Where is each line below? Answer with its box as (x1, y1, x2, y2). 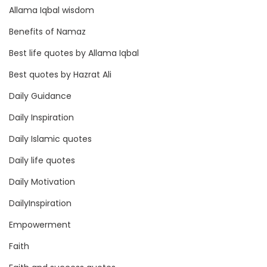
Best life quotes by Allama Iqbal (9, 47, 139, 59)
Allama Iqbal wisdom (9, 4, 94, 16)
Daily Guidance (9, 90, 72, 102)
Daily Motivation (9, 176, 75, 188)
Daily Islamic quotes (9, 133, 92, 145)
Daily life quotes (9, 154, 75, 166)
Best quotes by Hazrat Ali (9, 69, 111, 80)
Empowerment (9, 219, 71, 231)
